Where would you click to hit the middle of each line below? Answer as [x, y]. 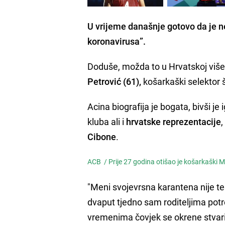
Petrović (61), [115, 81]
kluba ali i [107, 121]
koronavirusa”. [117, 41]
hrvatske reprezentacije [174, 121]
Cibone [102, 136]
